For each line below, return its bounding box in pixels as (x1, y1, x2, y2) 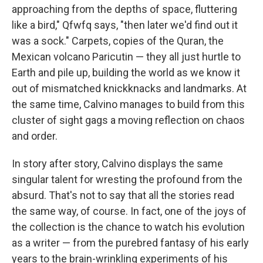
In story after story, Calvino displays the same (12, 157, 223, 170)
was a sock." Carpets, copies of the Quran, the (12, 35, 224, 47)
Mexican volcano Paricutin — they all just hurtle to (12, 50, 241, 63)
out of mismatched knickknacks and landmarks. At (12, 82, 247, 95)
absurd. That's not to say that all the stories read (12, 189, 234, 201)
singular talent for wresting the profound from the (12, 173, 242, 186)
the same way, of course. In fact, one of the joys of (12, 205, 247, 217)
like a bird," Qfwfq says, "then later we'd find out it (12, 19, 238, 31)
